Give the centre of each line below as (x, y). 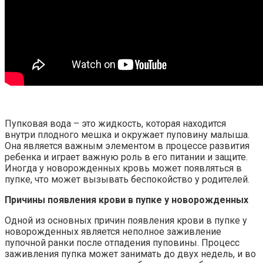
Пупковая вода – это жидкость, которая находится (115, 123)
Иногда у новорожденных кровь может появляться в (123, 168)
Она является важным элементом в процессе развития (127, 146)
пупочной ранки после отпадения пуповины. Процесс (122, 242)
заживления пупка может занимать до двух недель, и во (130, 254)
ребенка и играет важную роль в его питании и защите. (126, 157)
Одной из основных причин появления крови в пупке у (126, 220)
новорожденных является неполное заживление (113, 231)
